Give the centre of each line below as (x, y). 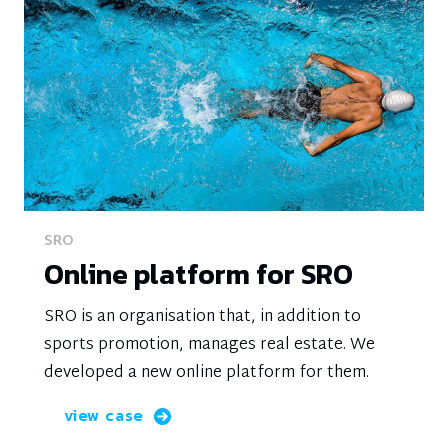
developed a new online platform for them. (206, 373)
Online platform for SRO (198, 274)
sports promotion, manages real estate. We (209, 345)
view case (104, 415)
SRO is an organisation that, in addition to (202, 317)
